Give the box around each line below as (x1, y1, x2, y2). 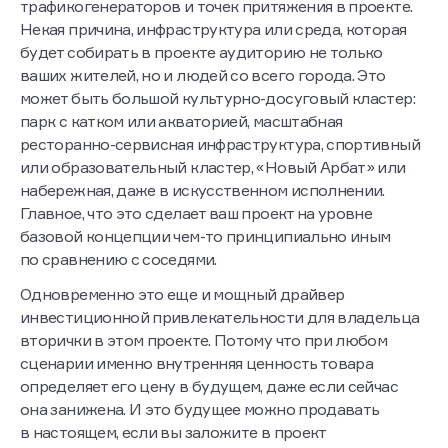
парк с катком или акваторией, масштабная (20, 111, 343, 132)
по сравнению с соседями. (20, 249, 217, 270)
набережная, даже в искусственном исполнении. (20, 180, 385, 201)
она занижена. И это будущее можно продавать (20, 399, 380, 420)
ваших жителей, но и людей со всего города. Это (20, 65, 386, 86)
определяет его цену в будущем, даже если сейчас (20, 376, 398, 397)
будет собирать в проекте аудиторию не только (20, 42, 383, 63)
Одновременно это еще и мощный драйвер (20, 284, 345, 305)
